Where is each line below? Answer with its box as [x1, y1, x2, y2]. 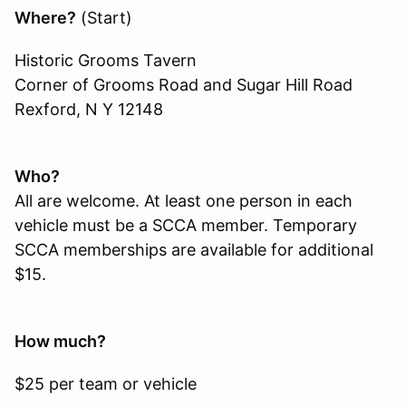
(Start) [76, 7, 132, 27]
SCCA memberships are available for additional [14, 239, 373, 259]
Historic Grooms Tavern [14, 50, 197, 70]
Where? [14, 7, 76, 27]
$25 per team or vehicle [14, 373, 197, 393]
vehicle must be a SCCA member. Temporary [14, 215, 357, 235]
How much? [14, 331, 106, 351]
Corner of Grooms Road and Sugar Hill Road [14, 74, 353, 94]
